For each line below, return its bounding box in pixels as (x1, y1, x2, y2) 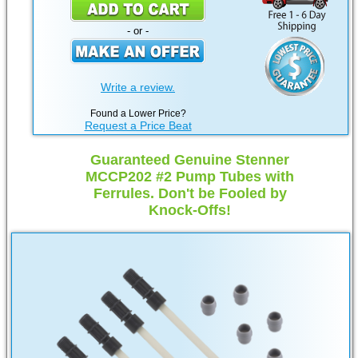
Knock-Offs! (149, 202, 231, 219)
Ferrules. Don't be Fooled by (93, 185, 287, 202)
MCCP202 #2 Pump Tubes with (86, 169, 294, 185)
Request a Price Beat (84, 119, 192, 133)
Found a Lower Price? (89, 108, 186, 120)
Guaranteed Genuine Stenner (90, 152, 289, 169)
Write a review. (101, 81, 175, 94)
